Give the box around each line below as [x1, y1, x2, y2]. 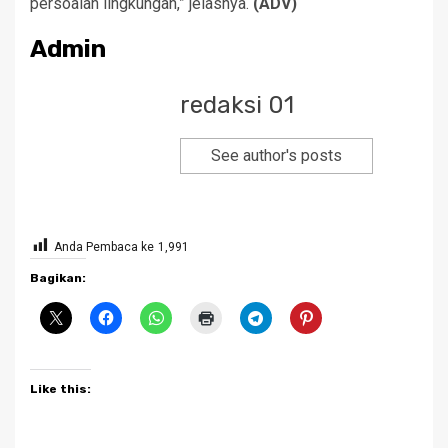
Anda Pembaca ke [54, 239, 154, 254]
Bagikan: [30, 270, 86, 285]
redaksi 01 [180, 90, 294, 119]
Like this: [30, 381, 91, 396]
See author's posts [211, 145, 342, 165]
